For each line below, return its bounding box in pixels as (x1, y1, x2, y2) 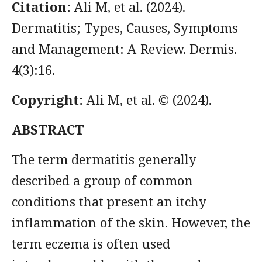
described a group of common (12, 171, 193, 189)
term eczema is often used (12, 235, 170, 252)
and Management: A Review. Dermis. (12, 40, 237, 57)
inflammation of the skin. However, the (12, 213, 250, 231)
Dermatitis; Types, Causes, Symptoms (12, 19, 238, 36)
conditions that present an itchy (12, 192, 206, 210)
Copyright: (12, 91, 83, 108)
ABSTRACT (12, 120, 84, 138)
